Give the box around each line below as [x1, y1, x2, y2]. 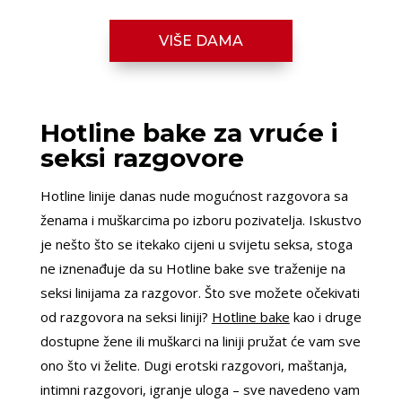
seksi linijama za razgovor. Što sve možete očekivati [39, 284, 360, 302]
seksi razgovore [39, 143, 244, 174]
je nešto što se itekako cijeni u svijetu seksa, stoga [39, 235, 353, 254]
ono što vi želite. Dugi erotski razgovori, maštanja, [39, 356, 347, 375]
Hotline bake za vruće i [39, 118, 338, 149]
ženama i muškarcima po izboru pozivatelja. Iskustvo [39, 211, 362, 230]
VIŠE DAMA [158, 32, 243, 50]
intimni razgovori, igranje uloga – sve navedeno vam [39, 380, 360, 399]
